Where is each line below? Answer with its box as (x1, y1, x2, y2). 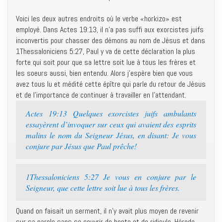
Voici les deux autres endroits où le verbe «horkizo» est (16, 13, 182, 24)
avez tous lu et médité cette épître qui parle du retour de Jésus (16, 79, 206, 89)
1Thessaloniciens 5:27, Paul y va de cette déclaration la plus (16, 46, 195, 56)
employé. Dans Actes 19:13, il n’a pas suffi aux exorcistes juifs (16, 24, 204, 35)
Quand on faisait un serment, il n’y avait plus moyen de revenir (16, 206, 199, 216)
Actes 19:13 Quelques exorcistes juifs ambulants (26, 108, 196, 118)
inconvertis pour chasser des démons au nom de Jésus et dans (16, 35, 205, 46)
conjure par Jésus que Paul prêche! (26, 141, 137, 151)
